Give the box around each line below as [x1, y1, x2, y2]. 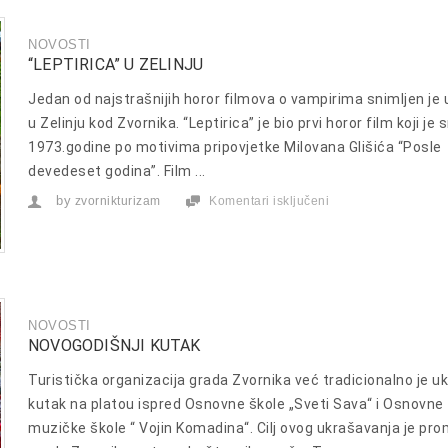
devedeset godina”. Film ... [28, 163, 206, 179]
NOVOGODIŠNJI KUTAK [28, 335, 201, 355]
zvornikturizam [74, 194, 161, 208]
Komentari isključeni [209, 194, 329, 208]
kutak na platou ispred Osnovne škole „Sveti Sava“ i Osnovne [28, 395, 444, 412]
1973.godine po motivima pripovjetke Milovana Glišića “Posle [28, 139, 442, 155]
